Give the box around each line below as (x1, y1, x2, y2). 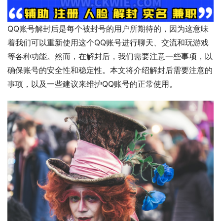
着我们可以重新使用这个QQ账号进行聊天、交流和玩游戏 (7, 37, 209, 48)
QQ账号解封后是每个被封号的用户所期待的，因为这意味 (7, 24, 209, 34)
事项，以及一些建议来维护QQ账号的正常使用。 (7, 79, 177, 89)
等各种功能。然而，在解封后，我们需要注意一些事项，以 (7, 51, 213, 62)
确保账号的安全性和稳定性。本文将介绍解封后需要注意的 (7, 65, 213, 75)
